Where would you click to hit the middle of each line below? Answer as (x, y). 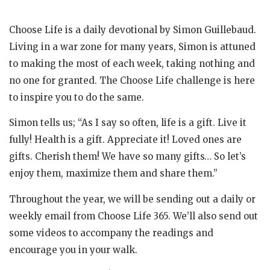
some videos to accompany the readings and (111, 233)
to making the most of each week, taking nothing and (132, 64)
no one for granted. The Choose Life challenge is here (132, 80)
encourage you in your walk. (73, 250)
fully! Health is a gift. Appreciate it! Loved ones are (125, 140)
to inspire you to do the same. (77, 97)
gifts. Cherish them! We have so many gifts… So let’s (127, 157)
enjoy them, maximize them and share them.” (113, 174)
